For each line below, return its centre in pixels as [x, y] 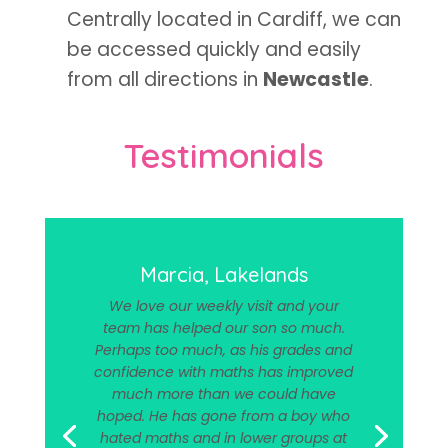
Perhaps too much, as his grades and [224, 350]
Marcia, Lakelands [223, 274]
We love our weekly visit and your [223, 306]
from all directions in [164, 79]
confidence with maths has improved [224, 372]
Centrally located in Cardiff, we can [233, 19]
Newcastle [315, 79]
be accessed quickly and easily [213, 49]
